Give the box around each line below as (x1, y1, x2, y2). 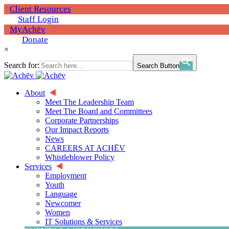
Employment (45, 171, 86, 180)
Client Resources (10, 4, 71, 14)
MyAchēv (10, 25, 45, 34)
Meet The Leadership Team (45, 98, 134, 106)
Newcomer (45, 199, 81, 208)
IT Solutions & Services (45, 217, 122, 226)
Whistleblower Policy (45, 153, 114, 162)
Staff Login (18, 14, 59, 24)
